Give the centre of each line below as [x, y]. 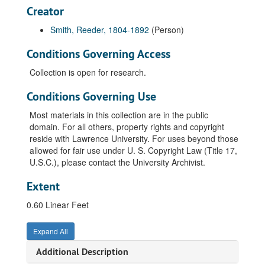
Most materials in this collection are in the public [119, 115]
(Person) [168, 30]
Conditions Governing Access [98, 54]
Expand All [51, 231]
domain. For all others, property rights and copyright [127, 127]
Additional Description [82, 252]
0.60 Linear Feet [58, 205]
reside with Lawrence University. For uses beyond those [134, 138]
